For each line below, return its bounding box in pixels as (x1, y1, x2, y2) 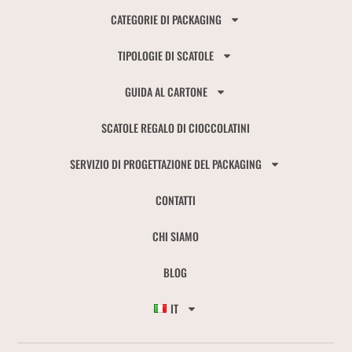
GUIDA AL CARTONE (124, 82, 207, 100)
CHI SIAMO (152, 227, 199, 244)
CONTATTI (155, 191, 196, 208)
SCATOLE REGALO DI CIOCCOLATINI (101, 119, 250, 136)
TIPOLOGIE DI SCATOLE (118, 46, 214, 64)
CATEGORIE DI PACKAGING (110, 10, 222, 27)
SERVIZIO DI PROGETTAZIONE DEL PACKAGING (70, 155, 262, 172)
